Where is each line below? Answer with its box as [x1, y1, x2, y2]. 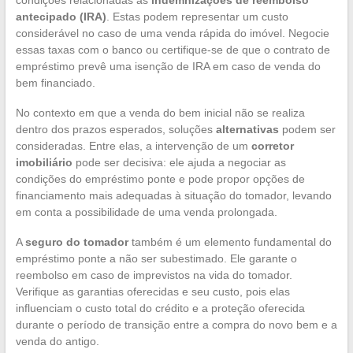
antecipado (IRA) [15, 9, 106, 23]
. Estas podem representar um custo [106, 9, 288, 23]
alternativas [215, 122, 279, 136]
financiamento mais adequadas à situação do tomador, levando [15, 188, 332, 202]
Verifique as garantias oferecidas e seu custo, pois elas [15, 284, 290, 298]
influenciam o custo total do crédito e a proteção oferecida [15, 301, 305, 314]
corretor [251, 139, 294, 152]
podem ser [278, 122, 336, 136]
